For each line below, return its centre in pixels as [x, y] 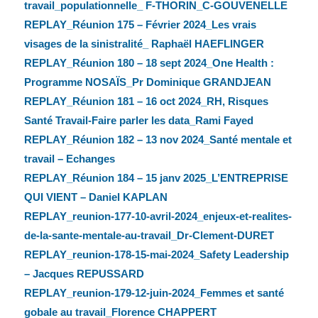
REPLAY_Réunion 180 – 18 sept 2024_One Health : [149, 63]
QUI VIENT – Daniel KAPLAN [95, 197]
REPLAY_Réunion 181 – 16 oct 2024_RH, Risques [146, 102]
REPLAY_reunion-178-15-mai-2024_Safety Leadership [156, 255]
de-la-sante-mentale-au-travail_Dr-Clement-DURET [149, 236]
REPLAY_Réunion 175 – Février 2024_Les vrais [140, 25]
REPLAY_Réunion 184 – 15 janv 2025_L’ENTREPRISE [156, 178]
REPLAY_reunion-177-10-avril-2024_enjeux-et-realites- [158, 216]
